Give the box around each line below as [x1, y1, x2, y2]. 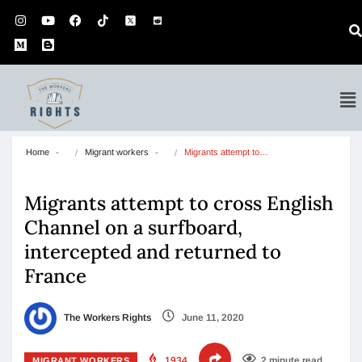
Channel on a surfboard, [24, 215, 242, 240]
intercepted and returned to [24, 239, 281, 264]
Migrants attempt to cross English [24, 191, 334, 216]
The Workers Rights [61, 312, 151, 324]
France [24, 263, 86, 288]
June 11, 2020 [179, 312, 244, 324]
